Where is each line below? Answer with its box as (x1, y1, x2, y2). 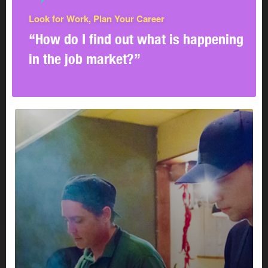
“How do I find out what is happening (29, 31, 243, 48)
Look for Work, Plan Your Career (29, 12, 165, 26)
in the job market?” (29, 50, 141, 68)
